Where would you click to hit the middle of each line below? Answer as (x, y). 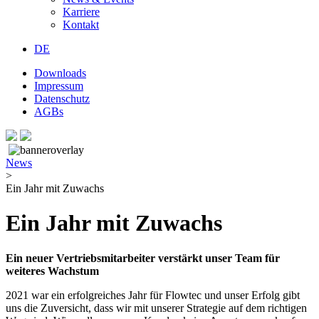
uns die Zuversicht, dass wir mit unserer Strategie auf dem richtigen (156, 308)
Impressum (59, 85)
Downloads (60, 73)
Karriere (81, 11)
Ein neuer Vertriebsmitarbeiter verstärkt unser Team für (143, 258)
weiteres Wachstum (52, 271)
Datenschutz (62, 98)
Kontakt (81, 24)
